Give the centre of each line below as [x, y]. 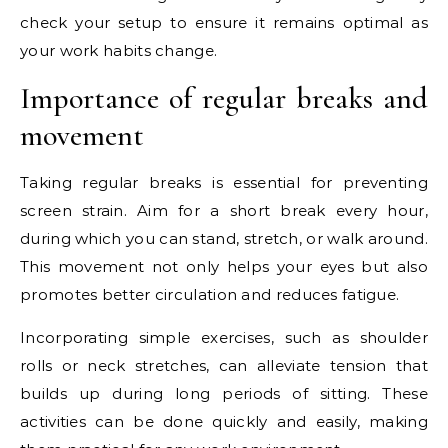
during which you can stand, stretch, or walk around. [224, 238]
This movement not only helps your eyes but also [224, 266]
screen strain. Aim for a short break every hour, [224, 210]
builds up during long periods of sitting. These [224, 393]
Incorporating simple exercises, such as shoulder [224, 337]
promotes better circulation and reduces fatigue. [210, 294]
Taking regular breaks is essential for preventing [224, 182]
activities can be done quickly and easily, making [224, 421]
